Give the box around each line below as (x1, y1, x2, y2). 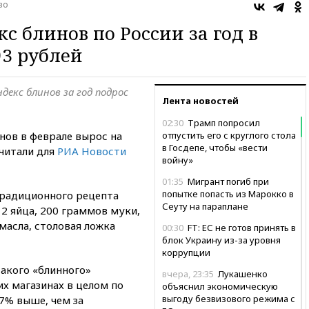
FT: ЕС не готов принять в (186, 221, 296, 234)
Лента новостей (162, 94, 239, 107)
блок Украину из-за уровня (162, 233, 281, 246)
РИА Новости (57, 143, 126, 158)
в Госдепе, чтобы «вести (162, 141, 268, 154)
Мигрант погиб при (186, 175, 269, 188)
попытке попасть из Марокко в (162, 187, 294, 200)
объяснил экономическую (162, 279, 278, 292)
